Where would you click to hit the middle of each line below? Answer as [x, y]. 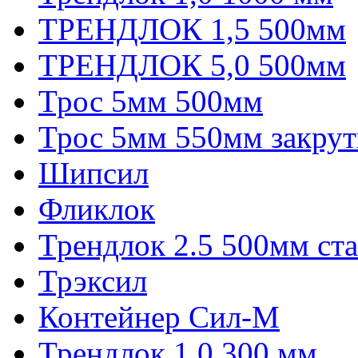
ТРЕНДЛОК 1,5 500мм [192, 29]
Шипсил [93, 173]
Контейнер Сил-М [159, 316]
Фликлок [97, 209]
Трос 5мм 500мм [151, 101]
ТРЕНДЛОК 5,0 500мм [192, 65]
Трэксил [93, 280]
